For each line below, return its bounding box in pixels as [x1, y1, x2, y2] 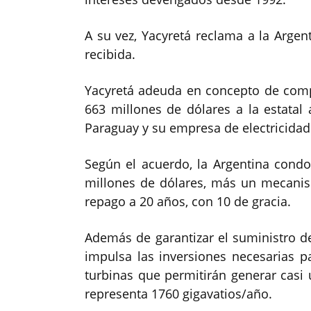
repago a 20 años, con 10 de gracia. [85, 193, 291, 210]
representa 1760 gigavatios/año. [85, 285, 272, 303]
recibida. [85, 46, 135, 63]
